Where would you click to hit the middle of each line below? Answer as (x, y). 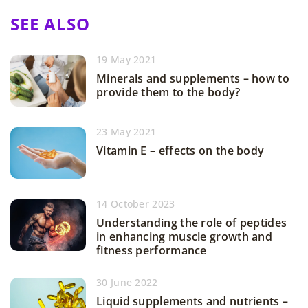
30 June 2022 (127, 283)
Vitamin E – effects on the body (180, 151)
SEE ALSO (50, 24)
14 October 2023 (136, 204)
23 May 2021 (126, 132)
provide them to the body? (168, 92)
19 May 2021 (126, 60)
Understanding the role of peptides (192, 223)
